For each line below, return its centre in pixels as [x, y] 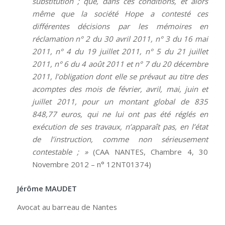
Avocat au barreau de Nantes [67, 207]
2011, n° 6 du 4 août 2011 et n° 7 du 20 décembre [120, 64]
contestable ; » [63, 151]
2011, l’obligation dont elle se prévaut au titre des [120, 76]
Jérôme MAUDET [47, 188]
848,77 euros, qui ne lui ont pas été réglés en [120, 114]
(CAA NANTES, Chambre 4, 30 [151, 151]
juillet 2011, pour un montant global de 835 [120, 101]
